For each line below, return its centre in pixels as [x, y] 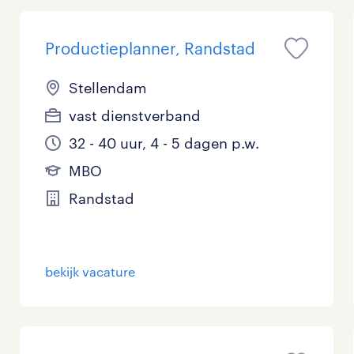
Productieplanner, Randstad [151, 48]
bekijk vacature [90, 271]
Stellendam [108, 88]
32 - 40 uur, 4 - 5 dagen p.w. [164, 143]
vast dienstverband [135, 115]
